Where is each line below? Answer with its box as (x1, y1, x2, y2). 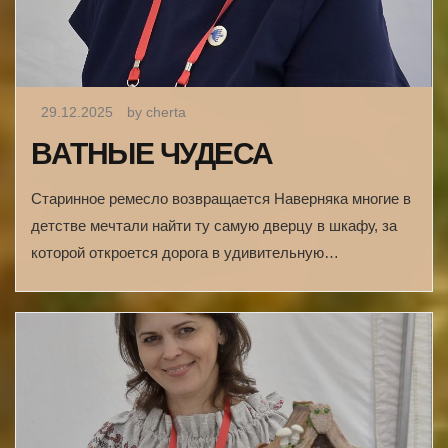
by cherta (127, 103, 186, 120)
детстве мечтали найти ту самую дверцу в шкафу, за (31, 216, 397, 234)
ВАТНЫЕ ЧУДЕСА (31, 136, 273, 170)
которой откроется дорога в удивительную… (31, 243, 339, 261)
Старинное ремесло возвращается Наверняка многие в (31, 189, 411, 207)
